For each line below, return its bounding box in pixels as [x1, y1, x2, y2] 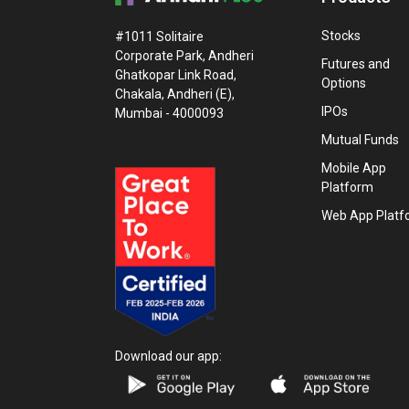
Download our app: [115, 349, 222, 364]
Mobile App [321, 161, 386, 176]
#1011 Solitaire [115, 29, 204, 45]
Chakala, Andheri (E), [115, 87, 235, 102]
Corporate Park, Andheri [115, 48, 254, 64]
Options [321, 76, 366, 91]
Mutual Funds [321, 132, 399, 148]
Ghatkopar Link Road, [115, 68, 236, 83]
